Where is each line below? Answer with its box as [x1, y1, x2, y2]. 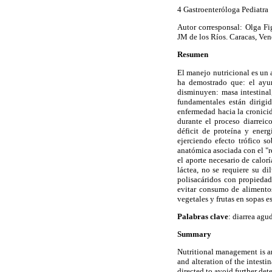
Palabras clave [177, 211, 228, 221]
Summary [177, 229, 211, 239]
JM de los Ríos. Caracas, [177, 32, 259, 42]
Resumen [177, 50, 208, 59]
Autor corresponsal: [177, 22, 245, 32]
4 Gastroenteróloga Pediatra [177, 5, 268, 15]
